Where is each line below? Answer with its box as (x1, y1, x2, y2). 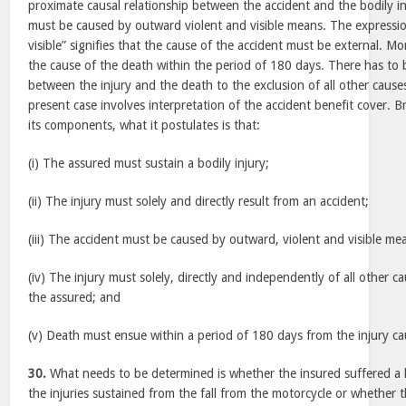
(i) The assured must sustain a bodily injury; (28, 156, 270, 170)
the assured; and (28, 290, 121, 304)
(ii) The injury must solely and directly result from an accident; (28, 194, 370, 208)
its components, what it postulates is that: (28, 118, 261, 132)
